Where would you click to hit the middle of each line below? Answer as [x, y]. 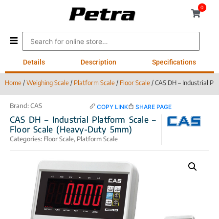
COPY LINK [113, 107]
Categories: [27, 139]
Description [98, 62]
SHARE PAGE [153, 107]
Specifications [174, 62]
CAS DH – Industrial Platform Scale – [83, 120]
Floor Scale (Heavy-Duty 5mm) [71, 129]
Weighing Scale [48, 83]
